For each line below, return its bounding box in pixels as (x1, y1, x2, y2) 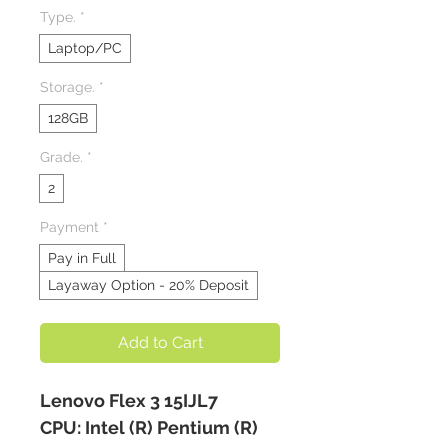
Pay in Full (48, 250, 116, 267)
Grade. (40, 149, 83, 166)
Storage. (40, 79, 95, 96)
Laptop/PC (48, 40, 122, 57)
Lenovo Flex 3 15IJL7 (40, 390, 218, 412)
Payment (40, 219, 99, 236)
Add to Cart (117, 333, 203, 353)
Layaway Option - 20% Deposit (48, 277, 249, 294)
